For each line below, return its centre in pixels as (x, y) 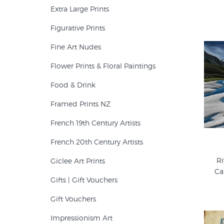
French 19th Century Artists (95, 123)
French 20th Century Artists (97, 142)
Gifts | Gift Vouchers (84, 180)
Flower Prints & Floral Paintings (103, 66)
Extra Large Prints (80, 9)
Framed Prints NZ (80, 104)
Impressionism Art (81, 218)
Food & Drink (73, 85)
